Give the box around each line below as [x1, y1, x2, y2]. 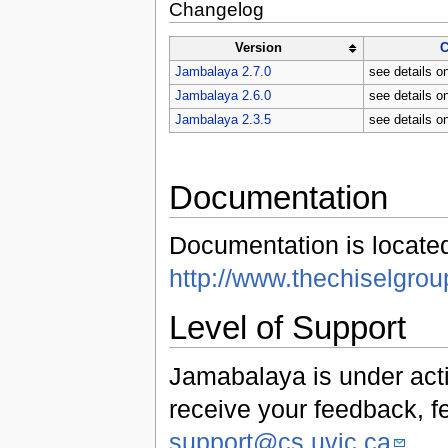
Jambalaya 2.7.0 [174, 65, 271, 80]
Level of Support [168, 309, 406, 347]
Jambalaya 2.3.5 [174, 113, 271, 128]
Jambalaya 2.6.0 [174, 89, 271, 104]
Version [234, 41, 282, 56]
